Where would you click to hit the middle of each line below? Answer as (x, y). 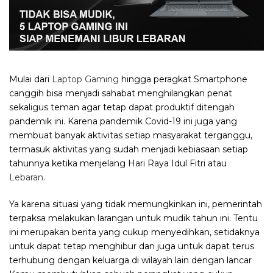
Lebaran (26, 177)
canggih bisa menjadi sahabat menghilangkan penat (121, 93)
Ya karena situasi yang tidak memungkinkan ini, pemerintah (136, 204)
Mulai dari (30, 79)
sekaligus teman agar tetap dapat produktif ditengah (122, 107)
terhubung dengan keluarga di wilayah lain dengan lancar (130, 260)
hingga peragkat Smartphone (183, 79)
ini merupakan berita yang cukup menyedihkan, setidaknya (134, 232)
